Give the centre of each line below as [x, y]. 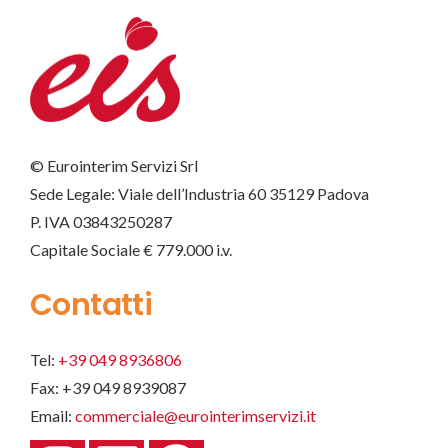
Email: [52, 416]
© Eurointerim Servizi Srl [114, 166]
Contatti [91, 305]
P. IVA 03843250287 [101, 222]
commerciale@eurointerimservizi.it [195, 416]
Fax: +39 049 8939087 [108, 388]
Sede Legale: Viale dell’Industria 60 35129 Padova [199, 194]
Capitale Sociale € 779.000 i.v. [131, 250]
